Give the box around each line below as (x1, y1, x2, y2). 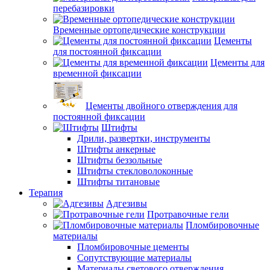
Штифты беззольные (77, 155, 162, 165)
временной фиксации (53, 68, 142, 78)
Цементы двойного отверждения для (86, 101, 237, 111)
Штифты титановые (77, 177, 160, 187)
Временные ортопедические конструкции (53, 25, 225, 35)
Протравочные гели (147, 209, 229, 219)
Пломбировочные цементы (77, 242, 189, 252)
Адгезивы (106, 198, 147, 209)
